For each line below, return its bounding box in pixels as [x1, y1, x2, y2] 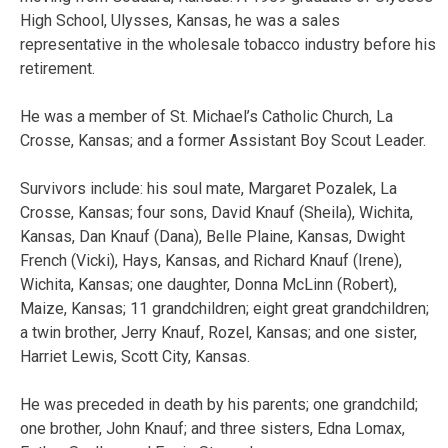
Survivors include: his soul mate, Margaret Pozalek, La [20, 178, 397, 198]
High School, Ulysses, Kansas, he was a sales [20, 10, 340, 30]
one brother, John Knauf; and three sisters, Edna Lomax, [20, 418, 405, 438]
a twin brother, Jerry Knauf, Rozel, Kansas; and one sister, [20, 322, 417, 342]
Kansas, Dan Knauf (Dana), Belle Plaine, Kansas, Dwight [20, 226, 405, 246]
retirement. [20, 58, 95, 78]
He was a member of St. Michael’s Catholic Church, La [20, 106, 393, 126]
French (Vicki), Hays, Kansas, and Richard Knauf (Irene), [20, 250, 402, 270]
